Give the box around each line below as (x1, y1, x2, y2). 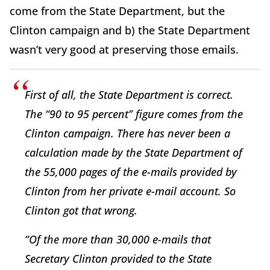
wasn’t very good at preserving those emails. (10, 42, 239, 57)
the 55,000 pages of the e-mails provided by (25, 165, 237, 180)
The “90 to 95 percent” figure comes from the (25, 107, 243, 122)
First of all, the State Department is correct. (25, 87, 233, 102)
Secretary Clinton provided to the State (25, 251, 212, 266)
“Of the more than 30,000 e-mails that (25, 232, 211, 247)
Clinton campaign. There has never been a (25, 126, 230, 141)
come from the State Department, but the (10, 4, 225, 19)
